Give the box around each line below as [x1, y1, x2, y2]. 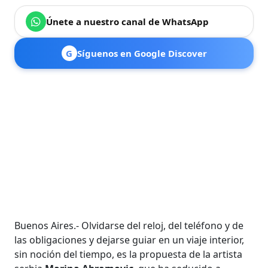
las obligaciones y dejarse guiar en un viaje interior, [14, 233, 245, 246]
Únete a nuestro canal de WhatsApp [46, 15, 209, 28]
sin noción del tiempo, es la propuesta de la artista [14, 247, 243, 261]
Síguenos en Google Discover [77, 47, 207, 59]
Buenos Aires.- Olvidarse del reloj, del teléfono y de [14, 218, 244, 232]
